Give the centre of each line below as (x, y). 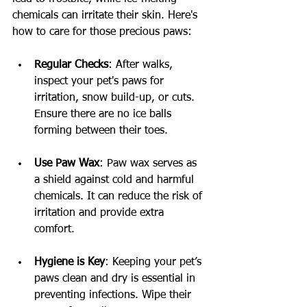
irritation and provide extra (101, 213)
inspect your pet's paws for (101, 81)
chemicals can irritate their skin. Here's (107, 15)
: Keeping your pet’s (155, 262)
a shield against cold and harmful (116, 180)
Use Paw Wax (67, 163)
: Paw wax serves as (150, 163)
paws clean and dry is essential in (116, 279)
